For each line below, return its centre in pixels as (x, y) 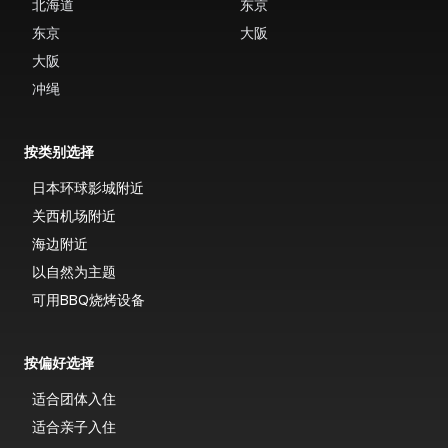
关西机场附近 (74, 216)
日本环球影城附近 (88, 188)
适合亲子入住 (74, 427)
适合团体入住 (74, 399)
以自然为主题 (74, 272)
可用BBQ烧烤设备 (88, 300)
